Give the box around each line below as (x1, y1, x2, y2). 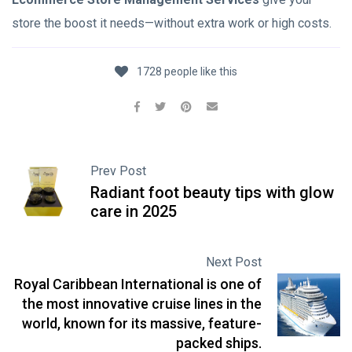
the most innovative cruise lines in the (22, 295, 262, 313)
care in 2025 (90, 202, 177, 222)
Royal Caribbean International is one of (14, 276, 262, 293)
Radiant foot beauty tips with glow (90, 183, 334, 203)
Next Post (206, 255, 262, 270)
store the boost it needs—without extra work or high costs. (12, 16, 332, 31)
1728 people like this (137, 65, 237, 78)
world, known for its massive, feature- (22, 315, 262, 332)
